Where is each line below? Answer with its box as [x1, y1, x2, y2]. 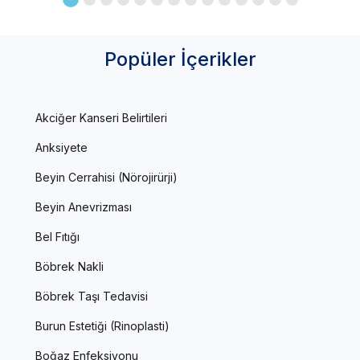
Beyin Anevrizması [35, 200, 132, 215]
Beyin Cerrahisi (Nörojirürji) [35, 170, 178, 185]
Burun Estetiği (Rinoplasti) [35, 319, 170, 333]
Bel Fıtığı [35, 230, 80, 244]
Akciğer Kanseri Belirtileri [35, 111, 167, 125]
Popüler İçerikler [104, 47, 256, 72]
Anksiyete [35, 141, 88, 155]
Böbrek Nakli [35, 260, 104, 274]
